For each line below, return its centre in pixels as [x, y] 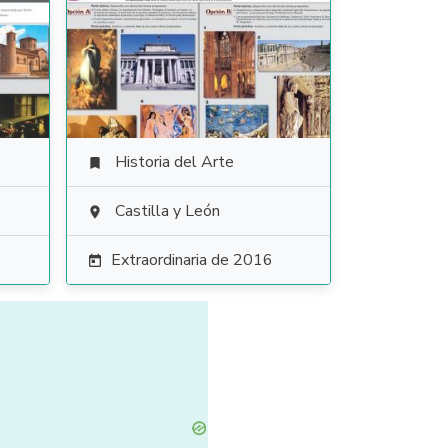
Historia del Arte [174, 162]
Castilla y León [167, 211]
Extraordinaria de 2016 [191, 260]
